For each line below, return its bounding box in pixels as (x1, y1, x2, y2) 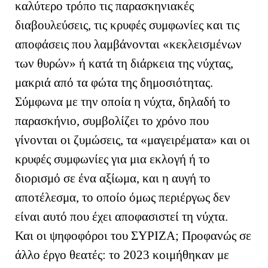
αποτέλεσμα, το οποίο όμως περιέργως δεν (15, 190, 230, 205)
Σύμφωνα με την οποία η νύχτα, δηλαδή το (15, 94, 230, 109)
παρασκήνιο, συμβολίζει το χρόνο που (15, 113, 209, 128)
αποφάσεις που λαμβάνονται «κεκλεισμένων (15, 36, 242, 51)
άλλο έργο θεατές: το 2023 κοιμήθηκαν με (15, 247, 229, 262)
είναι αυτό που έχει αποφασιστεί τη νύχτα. (15, 209, 228, 224)
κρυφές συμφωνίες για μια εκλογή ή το (15, 151, 210, 166)
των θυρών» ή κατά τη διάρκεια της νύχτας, (15, 56, 233, 71)
